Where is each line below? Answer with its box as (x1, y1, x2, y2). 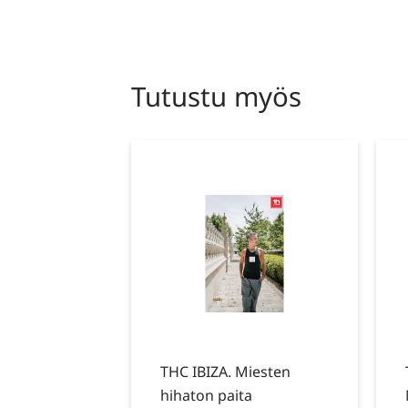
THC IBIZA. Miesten (160, 362, 291, 382)
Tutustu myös (131, 77, 302, 115)
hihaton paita (160, 385, 253, 406)
